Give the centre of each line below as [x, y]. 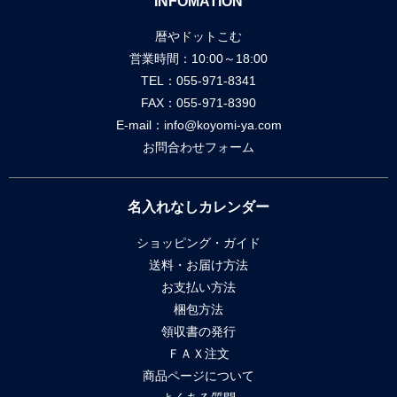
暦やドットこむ [198, 37]
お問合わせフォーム [198, 148]
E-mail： [140, 125]
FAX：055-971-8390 [198, 103]
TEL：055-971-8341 [198, 81]
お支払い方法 [198, 287]
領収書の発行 [198, 331]
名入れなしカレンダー [198, 207]
